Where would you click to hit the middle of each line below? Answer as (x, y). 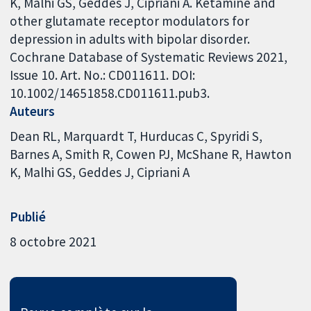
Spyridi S (235, 136)
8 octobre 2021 (53, 241)
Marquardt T (99, 136)
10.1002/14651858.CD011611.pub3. (110, 93)
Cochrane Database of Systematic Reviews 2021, (149, 57)
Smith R (88, 154)
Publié (28, 217)
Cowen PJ (143, 154)
